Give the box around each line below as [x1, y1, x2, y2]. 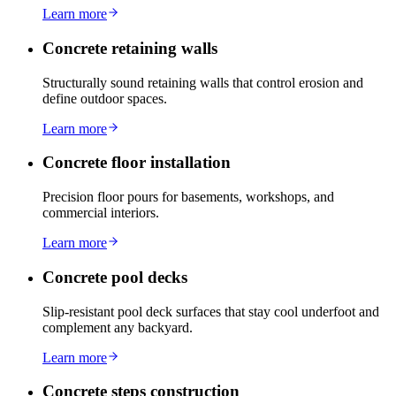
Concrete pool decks [42, 267, 187, 286]
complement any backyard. [42, 319, 193, 335]
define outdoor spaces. [42, 90, 167, 106]
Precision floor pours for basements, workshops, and [42, 189, 334, 205]
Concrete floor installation [42, 153, 231, 172]
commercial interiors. [42, 205, 159, 221]
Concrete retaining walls [42, 38, 217, 57]
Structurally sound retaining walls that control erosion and [42, 74, 363, 90]
